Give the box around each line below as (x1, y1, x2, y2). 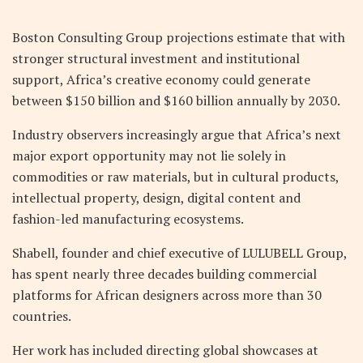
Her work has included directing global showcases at (12, 340, 318, 359)
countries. (12, 306, 71, 325)
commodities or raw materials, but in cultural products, (12, 167, 339, 186)
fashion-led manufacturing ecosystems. (12, 209, 244, 228)
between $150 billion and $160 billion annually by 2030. (12, 91, 340, 109)
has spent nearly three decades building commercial (12, 264, 317, 283)
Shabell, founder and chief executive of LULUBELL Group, (12, 243, 347, 262)
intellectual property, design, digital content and (12, 188, 301, 207)
